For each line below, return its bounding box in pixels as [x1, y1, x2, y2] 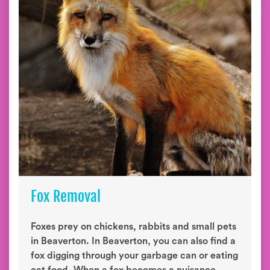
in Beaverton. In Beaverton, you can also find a [31, 236, 236, 246]
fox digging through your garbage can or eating [31, 251, 238, 260]
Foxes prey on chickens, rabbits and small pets [31, 222, 236, 231]
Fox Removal [31, 187, 101, 206]
